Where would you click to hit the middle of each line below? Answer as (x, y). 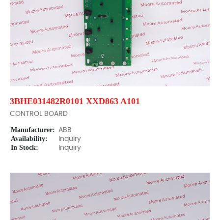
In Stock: (25, 148)
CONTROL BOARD (39, 114)
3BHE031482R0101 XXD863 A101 (75, 101)
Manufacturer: (33, 130)
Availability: (29, 139)
